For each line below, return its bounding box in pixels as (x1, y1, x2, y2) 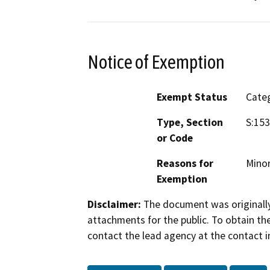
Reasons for (157, 157, 213, 171)
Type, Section (157, 116, 223, 130)
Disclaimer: (87, 198, 141, 212)
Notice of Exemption (87, 51, 225, 73)
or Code (157, 131, 193, 145)
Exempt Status (157, 90, 227, 104)
